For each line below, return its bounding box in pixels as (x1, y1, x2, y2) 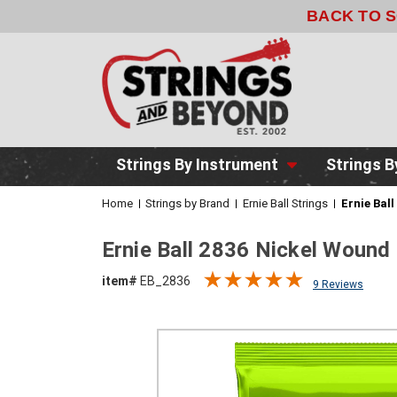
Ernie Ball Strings (243, 196, 329, 210)
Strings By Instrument (115, 154, 278, 174)
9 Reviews (313, 277, 363, 291)
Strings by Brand (145, 196, 230, 210)
